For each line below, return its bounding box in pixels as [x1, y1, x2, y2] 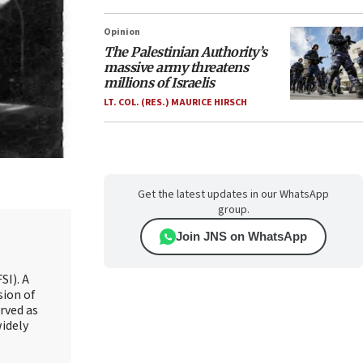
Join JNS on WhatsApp [176, 229, 307, 243]
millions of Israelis [104, 75, 214, 91]
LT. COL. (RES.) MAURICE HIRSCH [104, 96, 247, 109]
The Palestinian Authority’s [104, 44, 267, 60]
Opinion [104, 25, 140, 39]
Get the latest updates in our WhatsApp [138, 186, 329, 203]
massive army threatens [104, 59, 248, 75]
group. [217, 202, 250, 218]
